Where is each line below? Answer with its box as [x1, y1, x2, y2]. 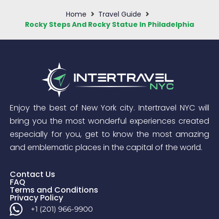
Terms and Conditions [10, 184, 98, 196]
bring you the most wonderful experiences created [10, 115, 209, 127]
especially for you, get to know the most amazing [10, 128, 209, 140]
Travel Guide [98, 9, 141, 20]
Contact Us [10, 168, 55, 180]
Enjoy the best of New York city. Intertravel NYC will [10, 102, 209, 113]
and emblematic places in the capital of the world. [10, 141, 202, 153]
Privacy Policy [10, 192, 63, 203]
